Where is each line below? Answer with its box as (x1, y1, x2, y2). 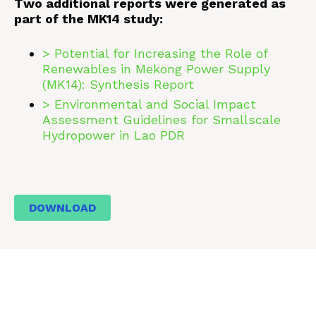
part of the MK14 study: (14, 11, 163, 26)
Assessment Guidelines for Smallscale (42, 112, 281, 127)
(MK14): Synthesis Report (42, 77, 194, 92)
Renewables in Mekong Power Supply (42, 61, 270, 76)
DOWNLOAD (29, 201, 96, 214)
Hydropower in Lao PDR (42, 128, 185, 142)
